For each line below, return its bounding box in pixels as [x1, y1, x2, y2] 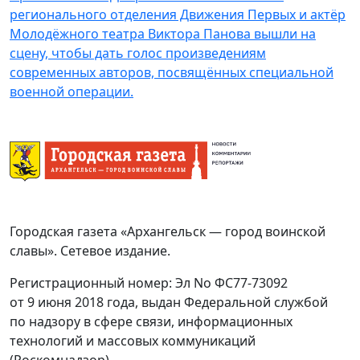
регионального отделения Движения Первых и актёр [10, 6, 346, 23]
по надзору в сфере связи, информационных [10, 313, 292, 330]
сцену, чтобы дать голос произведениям [10, 44, 266, 62]
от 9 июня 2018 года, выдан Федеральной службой [10, 293, 328, 311]
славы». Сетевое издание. [10, 242, 170, 260]
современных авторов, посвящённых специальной [10, 63, 333, 81]
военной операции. [10, 83, 133, 100]
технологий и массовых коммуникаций [10, 332, 256, 350]
